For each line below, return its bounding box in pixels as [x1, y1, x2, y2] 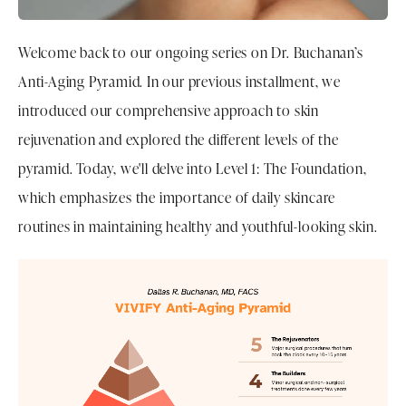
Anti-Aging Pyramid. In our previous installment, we [18, 71, 341, 92]
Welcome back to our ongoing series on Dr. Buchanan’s [18, 42, 363, 63]
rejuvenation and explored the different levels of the [18, 129, 339, 150]
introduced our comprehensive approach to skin [18, 100, 319, 121]
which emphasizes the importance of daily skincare [18, 187, 336, 208]
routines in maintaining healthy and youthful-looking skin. [18, 216, 378, 237]
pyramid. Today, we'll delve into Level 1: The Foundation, [18, 158, 367, 179]
